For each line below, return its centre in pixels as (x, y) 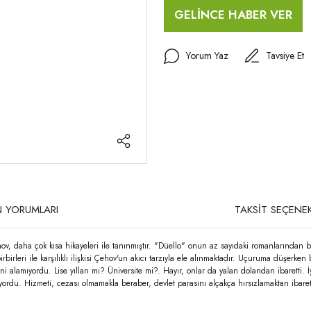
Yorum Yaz (207, 56)
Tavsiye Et (285, 56)
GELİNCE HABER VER (233, 14)
